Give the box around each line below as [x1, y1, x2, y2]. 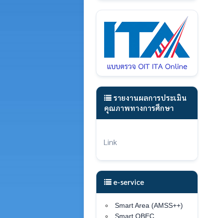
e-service [111, 177, 144, 186]
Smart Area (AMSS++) [115, 201, 183, 209]
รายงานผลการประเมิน [111, 93, 187, 102]
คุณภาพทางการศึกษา [104, 103, 174, 112]
